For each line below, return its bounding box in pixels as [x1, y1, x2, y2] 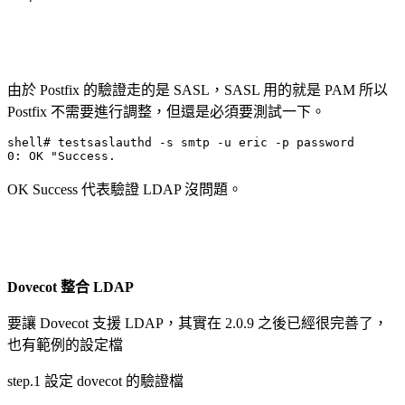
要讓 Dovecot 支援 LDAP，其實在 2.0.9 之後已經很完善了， [7, 315, 388, 331]
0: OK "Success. [7, 148, 116, 163]
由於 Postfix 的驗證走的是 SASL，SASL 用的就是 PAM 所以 [7, 81, 388, 98]
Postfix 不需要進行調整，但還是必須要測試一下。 [7, 103, 325, 119]
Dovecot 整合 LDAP [7, 278, 134, 295]
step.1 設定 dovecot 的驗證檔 [7, 372, 184, 389]
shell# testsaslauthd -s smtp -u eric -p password [7, 135, 354, 149]
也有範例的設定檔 [7, 336, 123, 353]
